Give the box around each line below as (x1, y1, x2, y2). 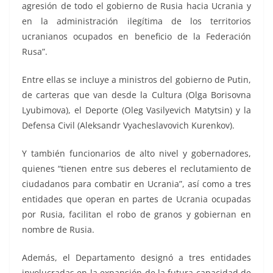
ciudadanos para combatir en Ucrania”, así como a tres (22, 177, 251, 190)
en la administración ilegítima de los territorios (22, 15, 251, 27)
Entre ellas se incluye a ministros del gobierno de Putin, (22, 73, 251, 85)
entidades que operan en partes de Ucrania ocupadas (22, 193, 251, 205)
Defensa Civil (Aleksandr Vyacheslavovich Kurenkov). (22, 119, 235, 131)
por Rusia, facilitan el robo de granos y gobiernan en (22, 208, 251, 220)
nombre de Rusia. (22, 223, 94, 235)
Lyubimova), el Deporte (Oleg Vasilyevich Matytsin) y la (22, 104, 251, 116)
